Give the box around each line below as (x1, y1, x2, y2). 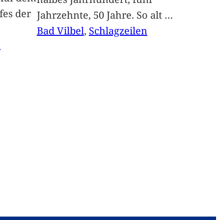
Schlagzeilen (88, 24, 147, 38)
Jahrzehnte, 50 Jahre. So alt (36, 8, 165, 22)
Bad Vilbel (36, 24, 84, 38)
